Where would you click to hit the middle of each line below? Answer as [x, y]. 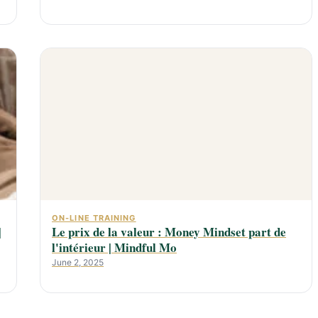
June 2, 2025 [78, 262]
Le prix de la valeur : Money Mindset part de [169, 231]
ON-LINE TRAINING [94, 218]
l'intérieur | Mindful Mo [114, 247]
